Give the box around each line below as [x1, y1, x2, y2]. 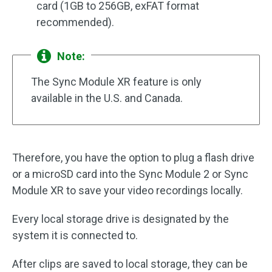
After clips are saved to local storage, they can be [12, 257, 248, 270]
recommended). [36, 16, 114, 29]
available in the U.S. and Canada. [31, 92, 183, 104]
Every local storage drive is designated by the [12, 212, 229, 225]
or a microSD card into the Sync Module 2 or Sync [12, 168, 248, 180]
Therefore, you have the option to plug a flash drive [12, 151, 254, 164]
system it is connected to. [12, 229, 138, 242]
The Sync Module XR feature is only [31, 75, 202, 88]
